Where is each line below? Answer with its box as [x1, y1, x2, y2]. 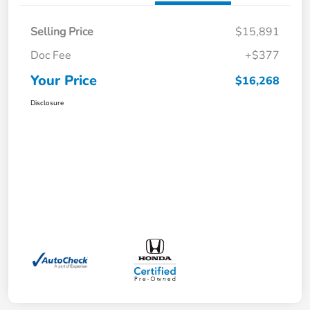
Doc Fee [30, 48, 71, 64]
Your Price [30, 71, 97, 91]
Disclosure [30, 98, 64, 109]
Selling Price [30, 24, 93, 40]
